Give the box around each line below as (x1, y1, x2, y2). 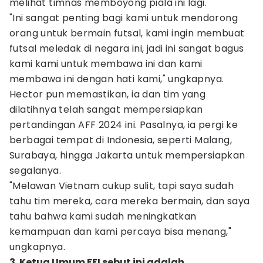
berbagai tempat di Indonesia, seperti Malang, (9, 133, 232, 147)
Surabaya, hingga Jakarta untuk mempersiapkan (9, 149, 245, 162)
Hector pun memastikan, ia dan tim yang (9, 87, 206, 101)
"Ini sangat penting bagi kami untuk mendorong (9, 11, 238, 25)
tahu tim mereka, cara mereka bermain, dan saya (9, 194, 250, 208)
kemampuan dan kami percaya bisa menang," (9, 225, 231, 238)
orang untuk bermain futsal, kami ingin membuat (9, 26, 245, 40)
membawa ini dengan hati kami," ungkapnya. (9, 72, 224, 86)
